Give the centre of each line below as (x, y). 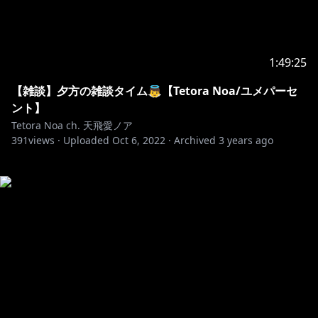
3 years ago (246, 140)
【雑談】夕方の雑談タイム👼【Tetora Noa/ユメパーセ (154, 91)
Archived (195, 140)
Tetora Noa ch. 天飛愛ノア (72, 125)
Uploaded (86, 140)
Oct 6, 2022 (139, 140)
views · (44, 140)
